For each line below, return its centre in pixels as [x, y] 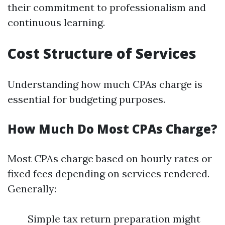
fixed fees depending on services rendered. [108, 174]
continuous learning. [56, 22]
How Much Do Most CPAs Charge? [113, 129]
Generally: [32, 189]
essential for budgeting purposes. [86, 99]
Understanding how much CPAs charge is [105, 84]
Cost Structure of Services [102, 53]
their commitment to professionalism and [107, 7]
